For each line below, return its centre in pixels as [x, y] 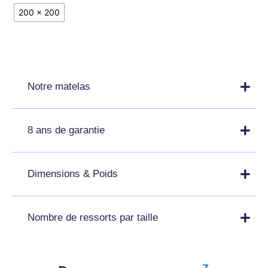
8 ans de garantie [66, 130]
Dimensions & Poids [73, 173]
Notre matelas [59, 86]
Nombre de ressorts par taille [93, 217]
